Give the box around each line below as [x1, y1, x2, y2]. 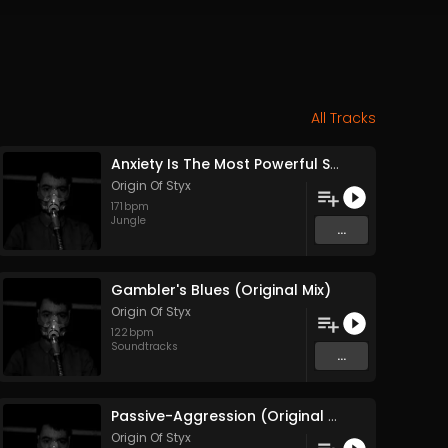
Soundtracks [111, 339, 179, 355]
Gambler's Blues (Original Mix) [111, 280, 332, 301]
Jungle [111, 213, 147, 229]
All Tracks [310, 108, 376, 129]
